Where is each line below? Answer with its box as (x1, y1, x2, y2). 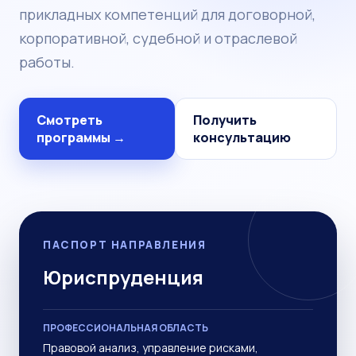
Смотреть (37, 111, 103, 129)
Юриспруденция (43, 264, 203, 290)
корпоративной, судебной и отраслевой (19, 29, 297, 48)
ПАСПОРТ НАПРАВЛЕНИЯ (43, 238, 207, 252)
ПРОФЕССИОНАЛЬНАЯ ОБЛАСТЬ (43, 321, 208, 335)
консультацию (192, 129, 291, 146)
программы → (37, 129, 126, 146)
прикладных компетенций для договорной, (19, 5, 315, 24)
